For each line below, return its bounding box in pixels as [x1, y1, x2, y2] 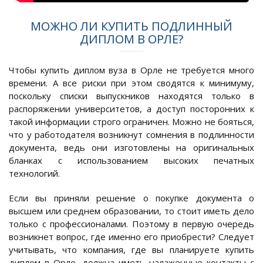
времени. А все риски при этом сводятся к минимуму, [9, 77, 254, 89]
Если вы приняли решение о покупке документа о [9, 192, 254, 204]
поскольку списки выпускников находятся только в [9, 90, 254, 102]
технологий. [9, 167, 60, 180]
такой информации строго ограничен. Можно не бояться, [9, 116, 254, 128]
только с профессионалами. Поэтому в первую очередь [9, 218, 254, 230]
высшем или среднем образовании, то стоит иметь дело [9, 205, 254, 217]
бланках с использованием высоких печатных [9, 154, 254, 167]
